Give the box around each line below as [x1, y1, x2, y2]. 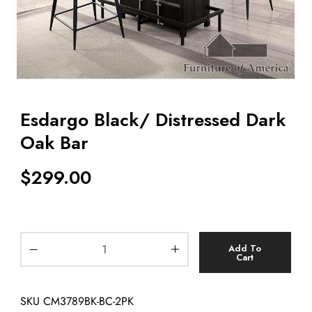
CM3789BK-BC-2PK [43, 292, 134, 309]
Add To [228, 241, 262, 255]
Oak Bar [20, 129, 88, 156]
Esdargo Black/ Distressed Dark [20, 106, 286, 133]
